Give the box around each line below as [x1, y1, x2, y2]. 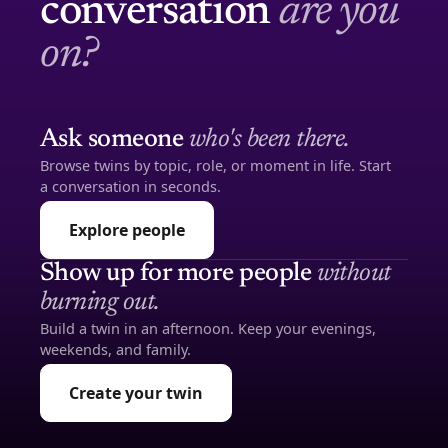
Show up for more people [40, 261, 317, 287]
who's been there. [188, 127, 350, 153]
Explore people [69, 219, 185, 241]
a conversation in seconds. [40, 176, 221, 196]
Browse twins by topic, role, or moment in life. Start [40, 155, 391, 175]
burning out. [40, 290, 160, 316]
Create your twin [69, 382, 203, 404]
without [316, 261, 391, 287]
